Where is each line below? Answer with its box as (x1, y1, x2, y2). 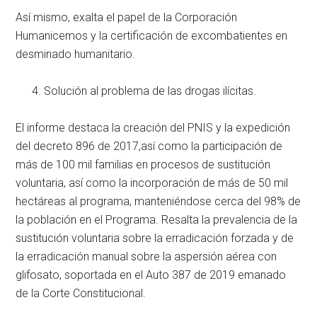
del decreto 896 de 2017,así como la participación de (16, 139, 283, 153)
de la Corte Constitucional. (16, 286, 146, 300)
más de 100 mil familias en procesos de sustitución (16, 157, 271, 171)
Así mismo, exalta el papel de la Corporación (16, 10, 238, 24)
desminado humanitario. (16, 47, 136, 61)
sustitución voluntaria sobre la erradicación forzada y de (16, 231, 294, 245)
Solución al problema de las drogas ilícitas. (44, 83, 257, 98)
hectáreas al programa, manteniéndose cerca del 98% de (16, 194, 301, 208)
